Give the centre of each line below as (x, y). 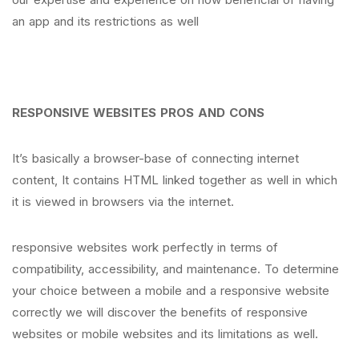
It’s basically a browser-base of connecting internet (155, 158)
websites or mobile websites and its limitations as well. (165, 334)
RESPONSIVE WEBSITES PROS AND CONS (138, 113)
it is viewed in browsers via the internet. (123, 202)
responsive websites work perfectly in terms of (145, 247)
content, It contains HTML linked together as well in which (175, 180)
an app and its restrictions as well (109, 21)
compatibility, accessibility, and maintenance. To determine (175, 269)
